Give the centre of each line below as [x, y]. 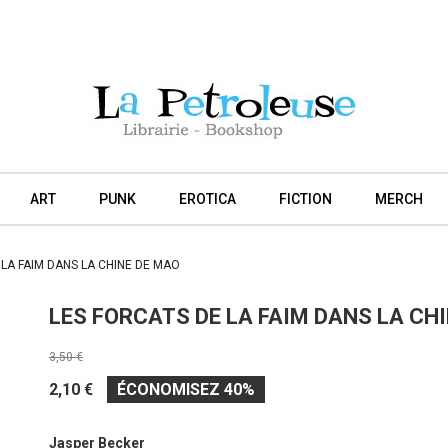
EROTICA [207, 199]
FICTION [305, 199]
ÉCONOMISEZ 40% [185, 389]
